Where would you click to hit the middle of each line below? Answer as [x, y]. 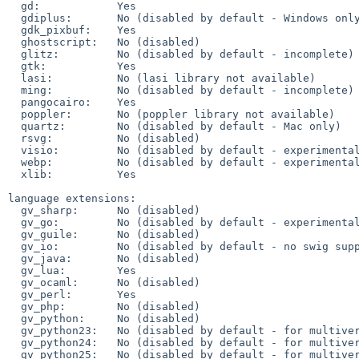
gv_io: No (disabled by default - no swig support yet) [14, 246]
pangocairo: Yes [14, 102]
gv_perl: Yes [14, 294]
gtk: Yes [14, 66]
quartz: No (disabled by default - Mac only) [14, 126]
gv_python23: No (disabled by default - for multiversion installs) [14, 330]
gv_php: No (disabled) [14, 306]
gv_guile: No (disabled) [14, 234]
